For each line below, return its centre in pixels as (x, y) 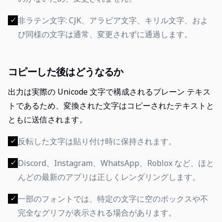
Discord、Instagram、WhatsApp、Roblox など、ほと (116, 163)
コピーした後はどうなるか (66, 72)
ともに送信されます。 (48, 119)
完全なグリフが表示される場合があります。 (97, 213)
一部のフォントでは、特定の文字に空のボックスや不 (113, 199)
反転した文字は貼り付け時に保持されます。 (97, 141)
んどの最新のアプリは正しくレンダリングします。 (109, 177)
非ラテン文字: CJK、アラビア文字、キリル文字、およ (113, 20)
